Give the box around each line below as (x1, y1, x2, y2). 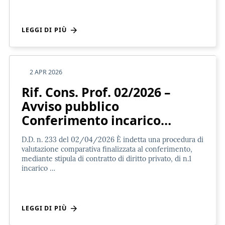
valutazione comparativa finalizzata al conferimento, (22, 144, 192, 154)
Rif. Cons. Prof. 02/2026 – (22, 83, 170, 100)
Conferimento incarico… (22, 111, 171, 129)
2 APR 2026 (30, 67, 62, 76)
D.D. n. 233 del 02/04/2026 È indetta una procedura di (22, 135, 203, 144)
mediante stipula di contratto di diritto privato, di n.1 (22, 154, 191, 163)
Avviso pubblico (22, 97, 119, 115)
